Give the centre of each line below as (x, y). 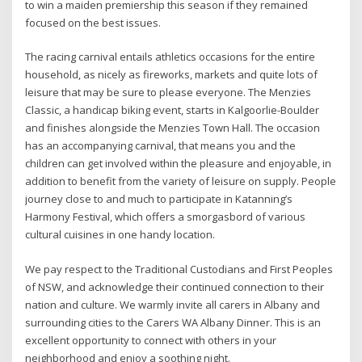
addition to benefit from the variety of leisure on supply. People (181, 181)
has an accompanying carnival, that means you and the (161, 146)
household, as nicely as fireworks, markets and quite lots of (172, 75)
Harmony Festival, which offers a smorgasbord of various (166, 217)
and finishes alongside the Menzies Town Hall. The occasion (173, 128)
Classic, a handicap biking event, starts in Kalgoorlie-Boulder (173, 110)
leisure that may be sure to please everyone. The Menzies (168, 93)
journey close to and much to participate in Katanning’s (159, 199)
